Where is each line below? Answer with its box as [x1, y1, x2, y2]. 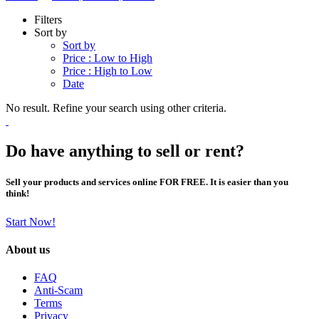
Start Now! [6, 215, 56, 228]
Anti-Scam [34, 284, 83, 297]
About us [6, 243, 50, 256]
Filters [34, 14, 62, 26]
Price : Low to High [63, 52, 152, 65]
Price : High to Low [63, 65, 152, 78]
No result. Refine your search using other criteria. [6, 102, 226, 115]
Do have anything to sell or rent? [6, 142, 244, 161]
